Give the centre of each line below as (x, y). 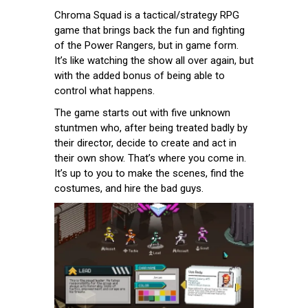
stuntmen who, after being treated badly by (151, 128)
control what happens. (104, 90)
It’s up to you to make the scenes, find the (149, 173)
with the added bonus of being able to (140, 75)
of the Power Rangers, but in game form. (146, 45)
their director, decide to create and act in (145, 143)
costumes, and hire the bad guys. (129, 188)
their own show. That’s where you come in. (150, 158)
